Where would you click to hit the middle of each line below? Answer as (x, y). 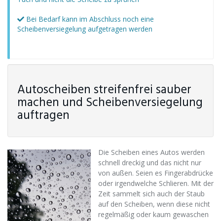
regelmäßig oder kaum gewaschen (153, 215)
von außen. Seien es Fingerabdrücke (156, 173)
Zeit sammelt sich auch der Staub (151, 194)
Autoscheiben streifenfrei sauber (104, 90)
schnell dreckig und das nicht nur (150, 163)
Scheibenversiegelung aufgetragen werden (85, 29)
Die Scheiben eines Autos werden (151, 152)
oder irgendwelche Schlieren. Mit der (156, 184)
